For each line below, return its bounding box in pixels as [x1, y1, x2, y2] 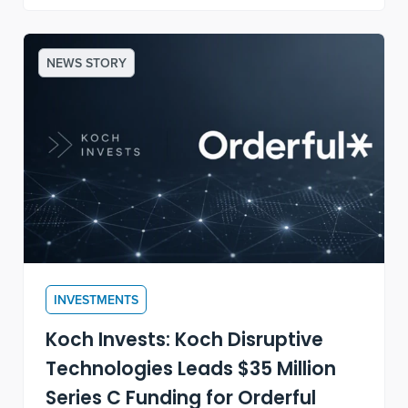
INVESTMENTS [54, 291, 139, 310]
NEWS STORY [46, 54, 127, 73]
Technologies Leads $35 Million [46, 355, 337, 387]
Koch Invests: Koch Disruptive [46, 326, 324, 358]
